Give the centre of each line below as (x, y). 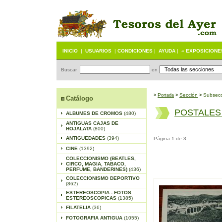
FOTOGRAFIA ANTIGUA (95, 218)
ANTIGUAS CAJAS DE (92, 123)
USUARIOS (98, 51)
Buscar (68, 70)
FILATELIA (79, 207)
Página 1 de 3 (170, 139)
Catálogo (79, 98)
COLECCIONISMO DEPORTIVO (103, 178)
